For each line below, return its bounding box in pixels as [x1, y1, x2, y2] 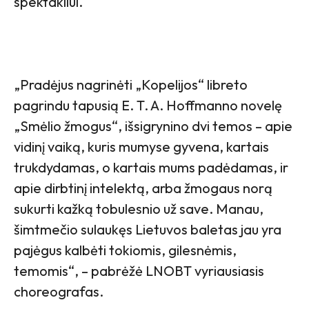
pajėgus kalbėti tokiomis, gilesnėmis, [14, 241, 237, 259]
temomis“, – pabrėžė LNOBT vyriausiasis [14, 262, 264, 280]
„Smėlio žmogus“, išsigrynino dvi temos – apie [14, 117, 292, 135]
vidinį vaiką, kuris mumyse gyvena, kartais [14, 138, 269, 156]
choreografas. [14, 283, 103, 301]
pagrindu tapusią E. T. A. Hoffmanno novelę [14, 97, 282, 114]
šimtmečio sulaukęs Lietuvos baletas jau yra [14, 221, 281, 239]
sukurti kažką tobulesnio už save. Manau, [14, 200, 263, 218]
